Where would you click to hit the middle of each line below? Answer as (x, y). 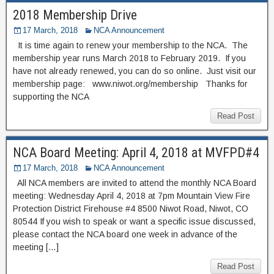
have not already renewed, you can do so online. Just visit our (135, 71)
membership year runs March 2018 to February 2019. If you (129, 58)
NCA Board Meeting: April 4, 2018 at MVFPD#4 (136, 152)
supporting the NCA (51, 96)
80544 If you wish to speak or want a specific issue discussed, (134, 221)
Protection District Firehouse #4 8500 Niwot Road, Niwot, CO (131, 208)
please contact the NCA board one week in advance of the (125, 234)
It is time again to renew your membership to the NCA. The (130, 45)
